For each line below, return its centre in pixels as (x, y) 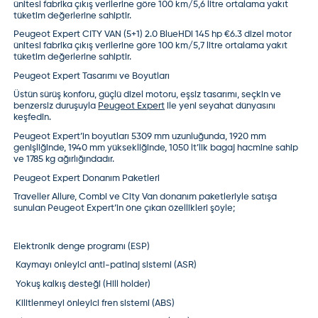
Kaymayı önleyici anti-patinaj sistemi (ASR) (105, 265)
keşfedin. (33, 118)
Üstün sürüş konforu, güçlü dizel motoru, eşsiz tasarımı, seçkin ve (148, 95)
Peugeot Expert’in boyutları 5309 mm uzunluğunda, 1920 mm (140, 137)
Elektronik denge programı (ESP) (82, 246)
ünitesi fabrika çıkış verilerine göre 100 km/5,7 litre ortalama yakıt (151, 46)
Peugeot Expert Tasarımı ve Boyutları (92, 76)
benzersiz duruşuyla (56, 106)
